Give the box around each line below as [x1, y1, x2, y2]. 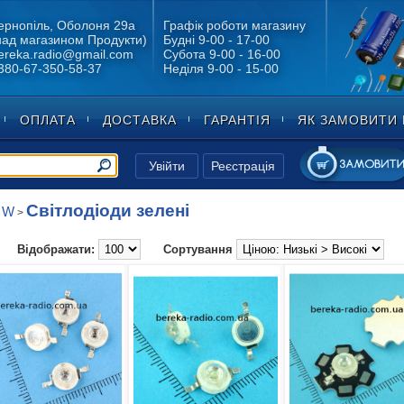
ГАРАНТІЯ [204, 113, 271, 127]
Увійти [148, 158, 185, 173]
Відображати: [16, 243, 95, 256]
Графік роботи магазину [162, 19, 306, 32]
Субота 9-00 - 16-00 [162, 48, 280, 61]
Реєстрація [211, 158, 275, 173]
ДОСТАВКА [103, 113, 177, 127]
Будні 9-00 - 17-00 [162, 33, 270, 47]
